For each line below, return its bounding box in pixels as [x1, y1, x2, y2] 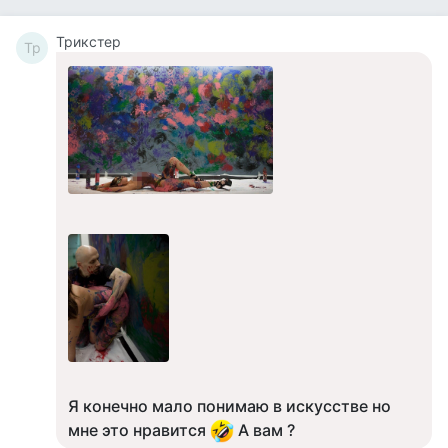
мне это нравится [68, 420, 210, 440]
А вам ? [234, 420, 295, 440]
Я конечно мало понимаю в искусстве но [68, 396, 391, 416]
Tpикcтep [56, 33, 121, 50]
